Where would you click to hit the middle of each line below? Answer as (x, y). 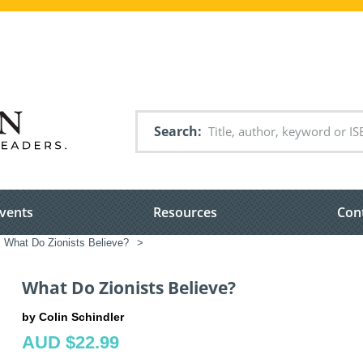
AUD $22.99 (70, 342)
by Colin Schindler (73, 316)
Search (176, 131)
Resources (185, 213)
